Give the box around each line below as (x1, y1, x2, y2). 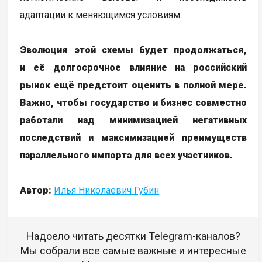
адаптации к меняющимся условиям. (20, 9, 182, 21)
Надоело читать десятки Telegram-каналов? (26, 230, 241, 243)
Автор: (20, 185, 52, 196)
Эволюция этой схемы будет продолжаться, (20, 44, 247, 56)
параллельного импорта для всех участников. (20, 150, 233, 161)
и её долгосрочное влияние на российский (20, 62, 247, 74)
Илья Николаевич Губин (54, 185, 160, 196)
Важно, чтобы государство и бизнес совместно (20, 97, 247, 109)
